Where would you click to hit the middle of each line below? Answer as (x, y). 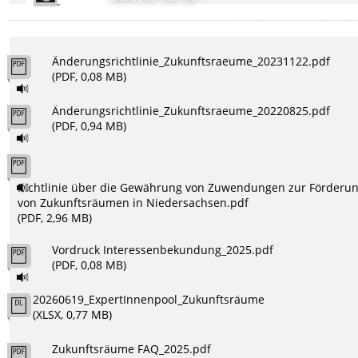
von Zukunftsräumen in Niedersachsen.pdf (133, 202)
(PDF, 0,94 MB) (89, 125)
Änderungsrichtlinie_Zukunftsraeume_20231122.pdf (191, 61)
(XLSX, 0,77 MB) (73, 314)
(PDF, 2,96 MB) (55, 217)
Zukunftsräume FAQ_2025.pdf (131, 348)
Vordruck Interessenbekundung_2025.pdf (162, 249)
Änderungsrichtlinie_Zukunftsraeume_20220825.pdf (191, 110)
